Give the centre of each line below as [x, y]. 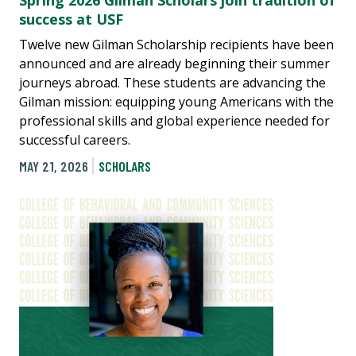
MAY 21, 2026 [54, 166]
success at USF [71, 19]
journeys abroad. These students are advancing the [172, 83]
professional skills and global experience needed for [174, 121]
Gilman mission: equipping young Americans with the [176, 102]
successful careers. [75, 140]
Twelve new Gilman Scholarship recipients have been [176, 45]
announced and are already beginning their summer [174, 64]
